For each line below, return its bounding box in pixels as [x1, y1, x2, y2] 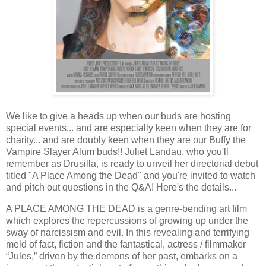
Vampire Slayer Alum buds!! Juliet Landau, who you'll [6, 146, 229, 157]
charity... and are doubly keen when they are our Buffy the [6, 134, 246, 145]
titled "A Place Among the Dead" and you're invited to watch [6, 170, 255, 180]
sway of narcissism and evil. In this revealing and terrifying [6, 227, 249, 237]
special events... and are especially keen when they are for [6, 122, 251, 133]
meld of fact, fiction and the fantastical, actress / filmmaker [6, 239, 246, 249]
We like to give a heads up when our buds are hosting [6, 110, 231, 121]
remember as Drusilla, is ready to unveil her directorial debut [6, 158, 258, 169]
